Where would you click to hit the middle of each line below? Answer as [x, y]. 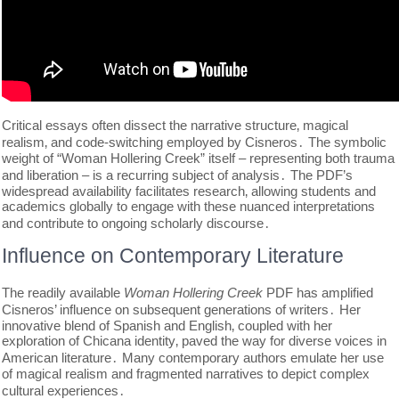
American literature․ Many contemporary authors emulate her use [193, 358]
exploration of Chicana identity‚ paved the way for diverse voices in [195, 341]
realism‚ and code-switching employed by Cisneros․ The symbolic [195, 142]
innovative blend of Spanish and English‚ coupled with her [167, 326]
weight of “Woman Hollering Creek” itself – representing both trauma [199, 158]
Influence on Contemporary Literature [173, 256]
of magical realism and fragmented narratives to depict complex [186, 374]
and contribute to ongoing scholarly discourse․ [137, 223]
